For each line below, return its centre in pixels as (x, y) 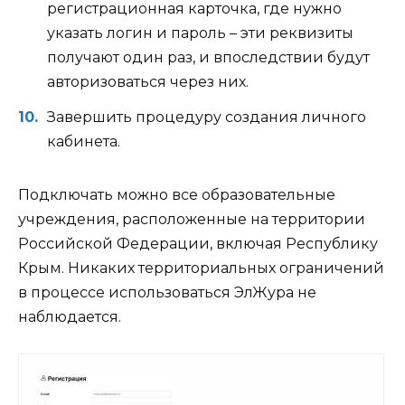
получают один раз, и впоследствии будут (208, 58)
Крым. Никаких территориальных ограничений (201, 268)
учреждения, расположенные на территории (192, 219)
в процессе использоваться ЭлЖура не (167, 292)
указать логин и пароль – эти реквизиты (200, 33)
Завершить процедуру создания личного (207, 117)
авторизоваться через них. (148, 82)
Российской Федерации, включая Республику (198, 243)
